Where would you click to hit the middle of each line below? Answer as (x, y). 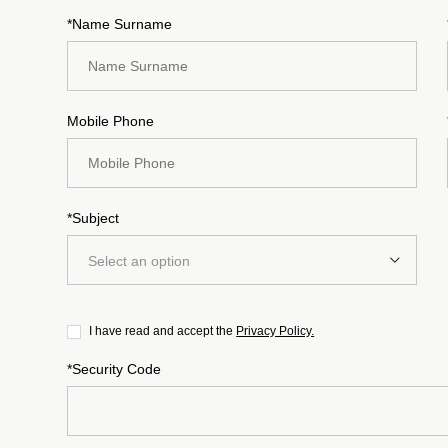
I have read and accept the (163, 330)
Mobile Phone (111, 120)
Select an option (139, 260)
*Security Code (114, 368)
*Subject (93, 217)
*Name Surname (120, 23)
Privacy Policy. (275, 330)
